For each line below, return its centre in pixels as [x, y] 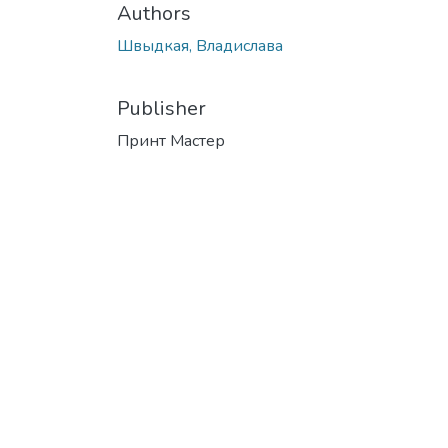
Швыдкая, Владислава [200, 45]
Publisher [161, 108]
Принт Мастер [171, 140]
